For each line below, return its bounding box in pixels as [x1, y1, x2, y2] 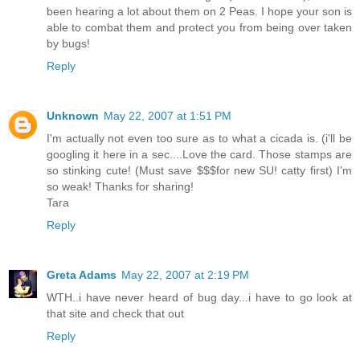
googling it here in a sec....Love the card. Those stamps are [47, 148, 352, 162]
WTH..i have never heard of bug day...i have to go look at [47, 291, 352, 305]
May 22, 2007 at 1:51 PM [104, 109, 231, 123]
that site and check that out [47, 307, 184, 321]
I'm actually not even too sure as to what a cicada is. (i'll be [47, 132, 352, 145]
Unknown [47, 109, 99, 123]
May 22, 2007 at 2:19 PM [121, 268, 249, 282]
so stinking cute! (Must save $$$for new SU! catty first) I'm [47, 164, 352, 178]
